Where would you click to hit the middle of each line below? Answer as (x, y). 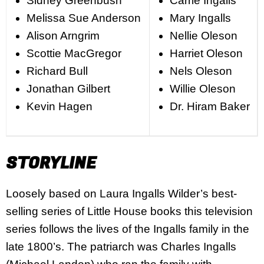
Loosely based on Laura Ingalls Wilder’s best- (121, 193)
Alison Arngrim (63, 36)
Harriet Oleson (206, 53)
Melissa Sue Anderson (83, 18)
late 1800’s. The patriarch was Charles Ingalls (121, 246)
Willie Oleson (202, 89)
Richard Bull (57, 71)
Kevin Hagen (59, 106)
